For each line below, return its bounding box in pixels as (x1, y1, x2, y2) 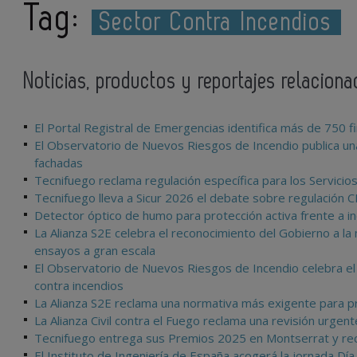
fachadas (34, 155, 83, 171)
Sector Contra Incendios (100, 10, 333, 34)
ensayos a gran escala (34, 242, 155, 258)
